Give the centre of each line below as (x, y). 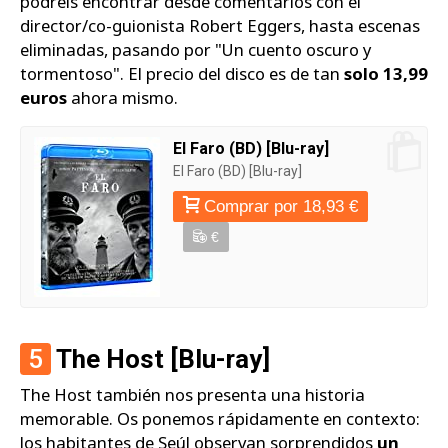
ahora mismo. (122, 97)
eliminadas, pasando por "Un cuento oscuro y (195, 49)
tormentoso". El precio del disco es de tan (182, 73)
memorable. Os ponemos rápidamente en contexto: (220, 418)
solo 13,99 (386, 73)
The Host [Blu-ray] (160, 358)
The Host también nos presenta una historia (192, 394)
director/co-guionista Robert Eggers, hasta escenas (220, 25)
